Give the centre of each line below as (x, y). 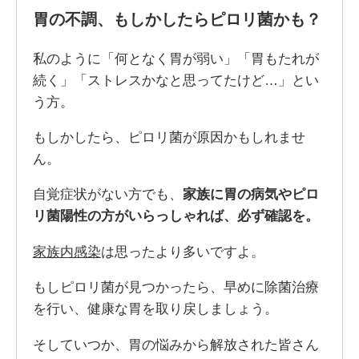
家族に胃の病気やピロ (250, 194)
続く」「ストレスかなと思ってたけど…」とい (175, 80)
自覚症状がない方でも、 (107, 194)
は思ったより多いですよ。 (182, 251)
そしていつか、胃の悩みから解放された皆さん (175, 344)
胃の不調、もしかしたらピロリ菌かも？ (177, 19)
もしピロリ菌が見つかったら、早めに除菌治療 (175, 287)
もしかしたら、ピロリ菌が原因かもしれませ (169, 137)
